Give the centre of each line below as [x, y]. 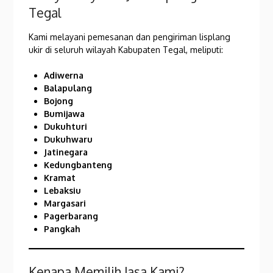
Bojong [59, 101]
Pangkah [62, 229]
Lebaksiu [63, 190]
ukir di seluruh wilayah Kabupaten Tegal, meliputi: [126, 49]
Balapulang [68, 88]
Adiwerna [64, 75]
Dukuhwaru [69, 139]
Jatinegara [66, 152]
